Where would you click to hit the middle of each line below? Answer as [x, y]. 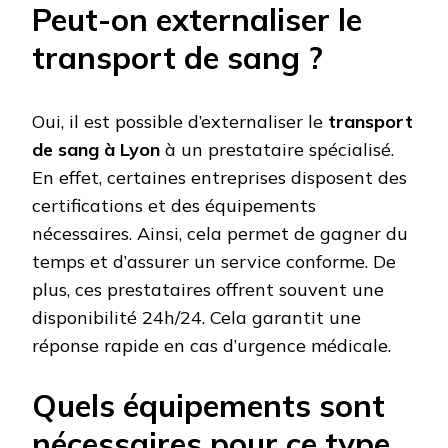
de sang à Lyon [96, 150]
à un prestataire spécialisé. [277, 150]
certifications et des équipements [174, 206]
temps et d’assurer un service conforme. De [214, 262]
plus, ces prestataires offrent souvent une [208, 290]
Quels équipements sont [208, 406]
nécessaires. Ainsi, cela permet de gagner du [220, 234]
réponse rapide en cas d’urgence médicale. [211, 346]
